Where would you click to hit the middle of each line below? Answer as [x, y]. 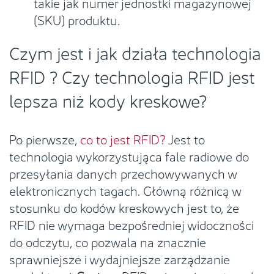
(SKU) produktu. [77, 19]
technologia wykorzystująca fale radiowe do [129, 155]
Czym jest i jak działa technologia [135, 52]
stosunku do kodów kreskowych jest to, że [124, 207]
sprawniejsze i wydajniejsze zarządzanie [120, 258]
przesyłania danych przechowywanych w [123, 172]
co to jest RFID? [123, 138]
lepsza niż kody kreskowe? [108, 99]
